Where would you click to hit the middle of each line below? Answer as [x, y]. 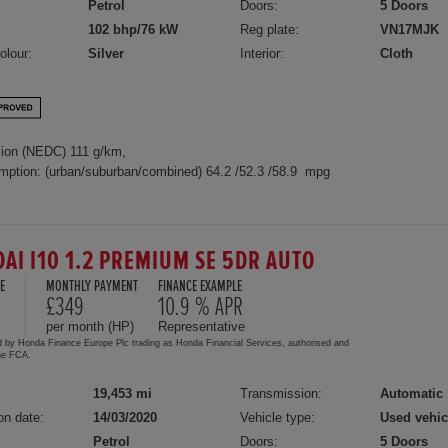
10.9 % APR [200, 307]
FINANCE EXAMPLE [200, 287]
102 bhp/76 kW [133, 29]
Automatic [412, 394]
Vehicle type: [278, 418]
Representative [201, 327]
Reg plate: [270, 29]
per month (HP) [90, 327]
